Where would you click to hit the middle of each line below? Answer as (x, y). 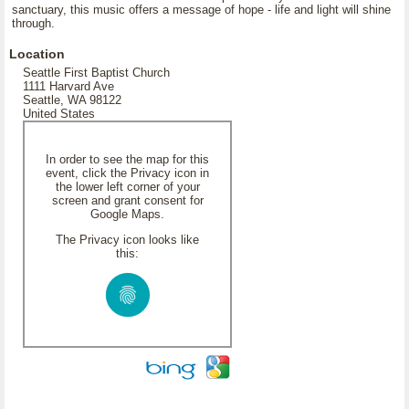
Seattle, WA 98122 (72, 100)
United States (59, 114)
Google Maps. (127, 214)
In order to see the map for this (127, 159)
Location (37, 54)
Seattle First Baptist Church (96, 73)
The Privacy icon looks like (127, 240)
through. (33, 23)
